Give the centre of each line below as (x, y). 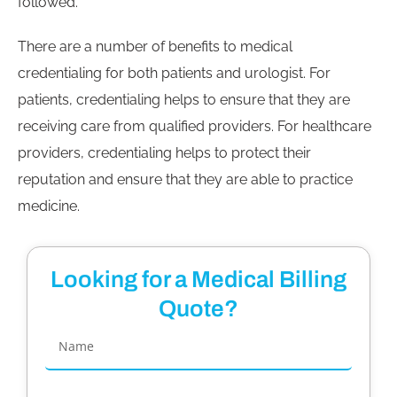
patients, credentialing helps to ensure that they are (184, 100)
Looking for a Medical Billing (198, 280)
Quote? (198, 309)
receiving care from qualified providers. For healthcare (195, 127)
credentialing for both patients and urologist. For (174, 74)
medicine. (49, 206)
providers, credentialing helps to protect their (164, 153)
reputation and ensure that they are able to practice (185, 180)
